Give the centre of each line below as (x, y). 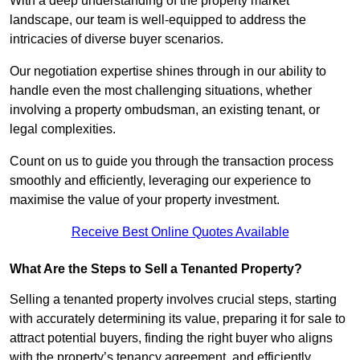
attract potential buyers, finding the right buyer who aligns (171, 338)
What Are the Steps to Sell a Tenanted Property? (156, 269)
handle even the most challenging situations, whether (161, 91)
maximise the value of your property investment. (145, 200)
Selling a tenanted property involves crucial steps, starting (173, 300)
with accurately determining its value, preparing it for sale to (178, 319)
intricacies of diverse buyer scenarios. (118, 39)
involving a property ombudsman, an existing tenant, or (165, 110)
